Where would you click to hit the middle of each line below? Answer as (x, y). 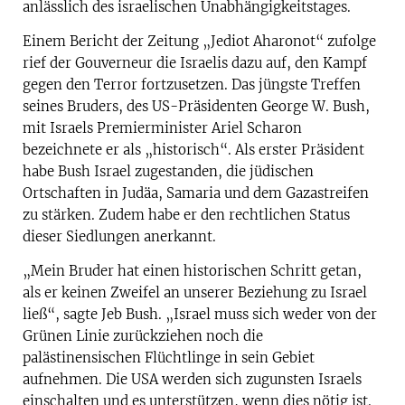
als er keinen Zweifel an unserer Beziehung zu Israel (195, 293)
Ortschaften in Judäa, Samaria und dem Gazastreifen (196, 193)
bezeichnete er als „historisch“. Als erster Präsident (193, 150)
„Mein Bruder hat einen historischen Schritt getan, (192, 271)
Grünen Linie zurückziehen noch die (143, 336)
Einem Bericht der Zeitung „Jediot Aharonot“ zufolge (199, 42)
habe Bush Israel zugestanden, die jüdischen (168, 172)
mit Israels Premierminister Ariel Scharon (162, 128)
